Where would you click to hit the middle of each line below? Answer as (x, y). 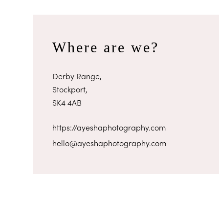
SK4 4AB (67, 102)
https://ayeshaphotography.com (109, 127)
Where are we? (106, 47)
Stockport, (70, 89)
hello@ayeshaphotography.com (109, 142)
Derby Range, (77, 76)
